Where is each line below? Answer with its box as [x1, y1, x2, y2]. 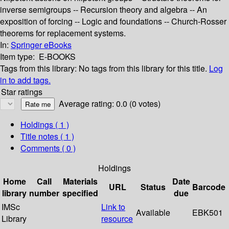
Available [136, 207, 170, 219]
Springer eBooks [11, 39, 72, 51]
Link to [101, 201, 125, 213]
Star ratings [1, 86, 42, 98]
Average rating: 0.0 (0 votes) [59, 98, 161, 110]
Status [141, 181, 166, 193]
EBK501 [192, 207, 223, 219]
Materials [63, 175, 98, 188]
